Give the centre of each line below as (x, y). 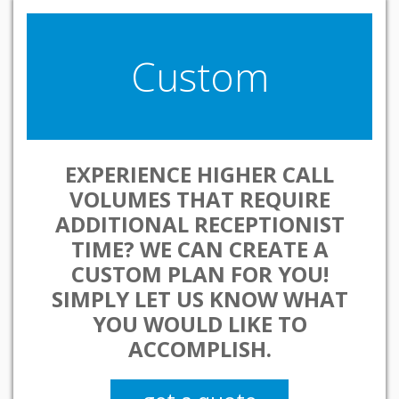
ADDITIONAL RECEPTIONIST (199, 224)
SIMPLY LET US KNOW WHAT (199, 299)
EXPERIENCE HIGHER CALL (199, 174)
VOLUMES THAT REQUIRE (199, 199)
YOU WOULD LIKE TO (199, 324)
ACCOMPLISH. (199, 349)
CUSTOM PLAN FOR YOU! (199, 274)
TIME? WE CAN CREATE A (199, 249)
